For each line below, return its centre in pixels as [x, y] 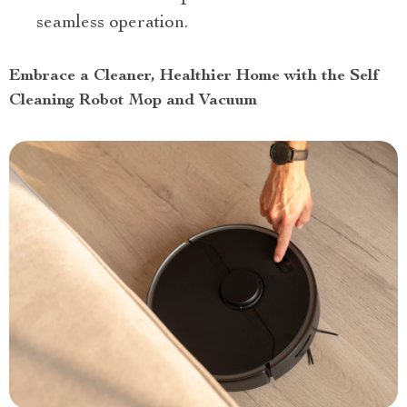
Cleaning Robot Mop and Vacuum [133, 100]
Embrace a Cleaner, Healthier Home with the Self [194, 76]
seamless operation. [112, 23]
